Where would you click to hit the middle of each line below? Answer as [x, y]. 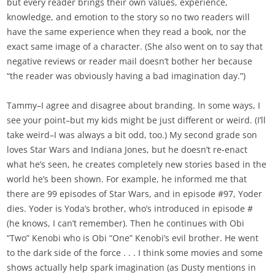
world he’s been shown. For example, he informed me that [127, 179]
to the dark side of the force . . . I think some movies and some [135, 253]
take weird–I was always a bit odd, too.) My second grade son [132, 135]
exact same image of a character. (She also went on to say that [135, 47]
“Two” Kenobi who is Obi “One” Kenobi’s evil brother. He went [133, 238]
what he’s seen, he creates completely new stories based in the [137, 165]
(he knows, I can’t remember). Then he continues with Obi [126, 223]
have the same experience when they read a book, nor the [127, 32]
